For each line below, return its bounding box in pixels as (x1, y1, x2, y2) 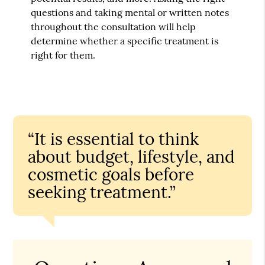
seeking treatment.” (28, 182, 176, 203)
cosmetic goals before (28, 164, 195, 186)
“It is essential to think (28, 128, 199, 150)
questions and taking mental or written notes (31, 7, 230, 19)
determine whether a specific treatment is (31, 35, 219, 47)
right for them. (31, 49, 96, 62)
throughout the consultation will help (31, 21, 196, 33)
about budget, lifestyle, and (28, 146, 235, 168)
